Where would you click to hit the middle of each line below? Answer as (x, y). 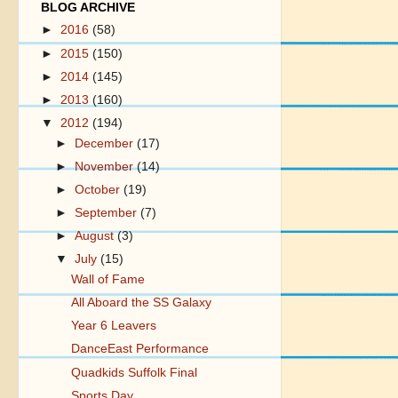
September (108, 213)
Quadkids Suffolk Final (134, 372)
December (106, 143)
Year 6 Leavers (113, 326)
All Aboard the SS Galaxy (141, 303)
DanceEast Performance (139, 349)
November (106, 166)
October (99, 189)
